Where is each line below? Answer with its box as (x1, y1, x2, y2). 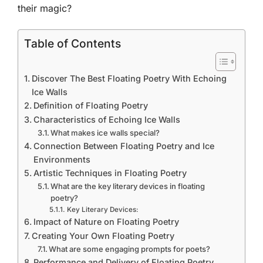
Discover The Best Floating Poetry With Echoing (31, 73, 227, 83)
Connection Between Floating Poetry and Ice (33, 141, 214, 151)
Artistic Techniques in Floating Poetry (33, 168, 187, 178)
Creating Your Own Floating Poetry (31, 231, 174, 241)
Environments (33, 154, 90, 164)
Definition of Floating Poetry (33, 100, 148, 110)
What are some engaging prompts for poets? (49, 244, 211, 254)
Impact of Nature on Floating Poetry (33, 217, 179, 227)
